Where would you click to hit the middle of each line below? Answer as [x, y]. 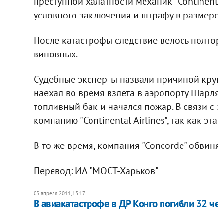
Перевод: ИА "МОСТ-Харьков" [96, 171]
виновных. [55, 54]
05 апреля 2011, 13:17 [59, 193]
